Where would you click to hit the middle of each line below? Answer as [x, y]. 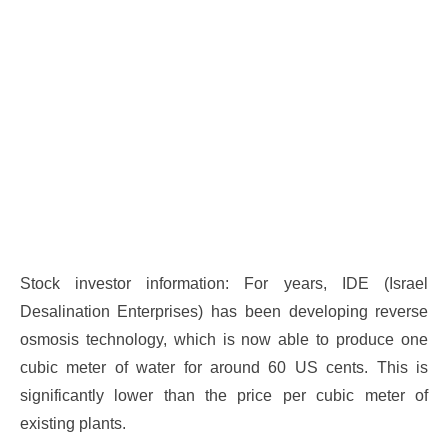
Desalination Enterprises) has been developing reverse [224, 311]
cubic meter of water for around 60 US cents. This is [224, 367]
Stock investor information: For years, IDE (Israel [224, 283]
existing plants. [72, 423]
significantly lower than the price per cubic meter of [224, 395]
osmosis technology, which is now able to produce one [224, 339]
